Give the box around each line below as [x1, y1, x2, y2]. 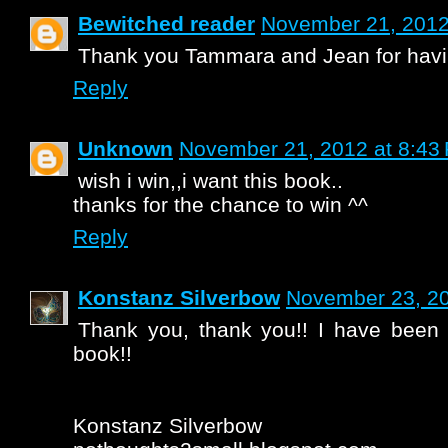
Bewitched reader [78, 12, 255, 35]
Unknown [78, 137, 173, 160]
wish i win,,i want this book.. [78, 169, 343, 192]
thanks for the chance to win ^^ [73, 193, 368, 216]
